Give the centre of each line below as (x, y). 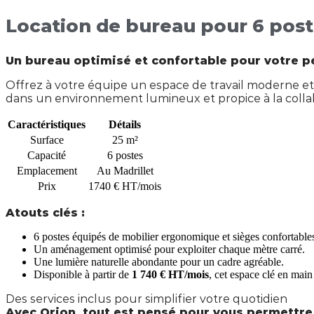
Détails (125, 125)
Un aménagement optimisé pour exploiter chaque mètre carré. (169, 250)
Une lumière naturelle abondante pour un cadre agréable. (159, 262)
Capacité (47, 156)
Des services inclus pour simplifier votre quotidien (146, 299)
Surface (47, 140)
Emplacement (47, 171)
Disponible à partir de (81, 275)
